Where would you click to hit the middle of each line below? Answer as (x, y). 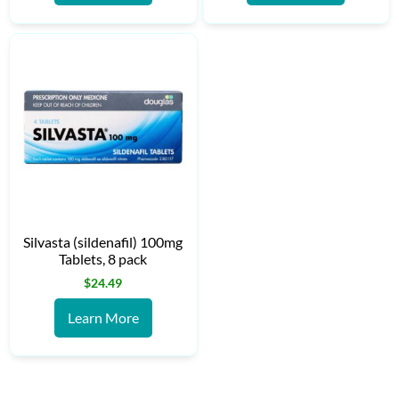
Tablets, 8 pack (103, 258)
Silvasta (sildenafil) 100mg (103, 241)
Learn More (103, 317)
